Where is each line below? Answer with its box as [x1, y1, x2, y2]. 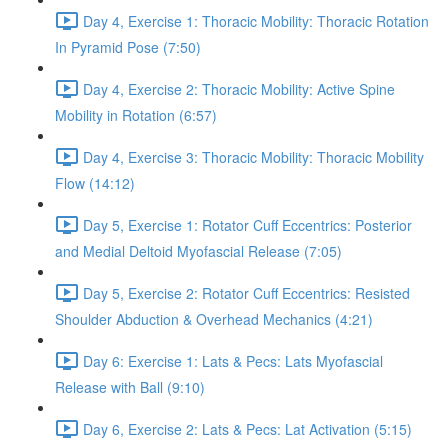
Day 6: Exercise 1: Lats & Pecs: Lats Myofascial [83, 350, 383, 371]
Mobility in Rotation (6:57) [55, 105, 217, 125]
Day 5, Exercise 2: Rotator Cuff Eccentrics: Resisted [83, 282, 410, 303]
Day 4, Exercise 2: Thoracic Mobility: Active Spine [83, 78, 395, 99]
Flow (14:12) [55, 173, 135, 193]
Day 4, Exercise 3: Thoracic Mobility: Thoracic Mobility [83, 146, 424, 167]
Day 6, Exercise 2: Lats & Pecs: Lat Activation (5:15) [83, 418, 412, 439]
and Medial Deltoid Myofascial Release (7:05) [55, 241, 342, 261]
